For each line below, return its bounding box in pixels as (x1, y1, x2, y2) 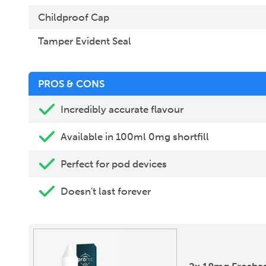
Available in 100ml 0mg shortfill (61, 131, 209, 143)
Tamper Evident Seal (38, 35, 131, 47)
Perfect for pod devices (61, 158, 167, 170)
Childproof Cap (38, 11, 109, 24)
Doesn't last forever (61, 185, 151, 198)
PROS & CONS (38, 78, 104, 90)
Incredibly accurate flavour (61, 103, 183, 116)
